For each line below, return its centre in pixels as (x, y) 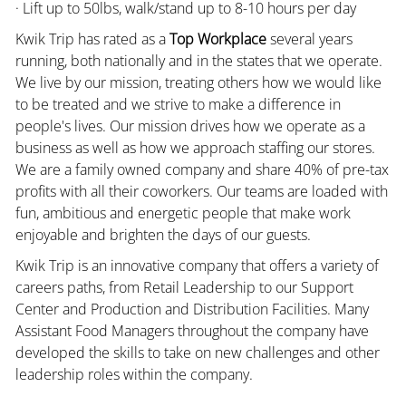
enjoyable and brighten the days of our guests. (163, 234)
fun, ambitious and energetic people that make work (183, 213)
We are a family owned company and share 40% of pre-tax (202, 169)
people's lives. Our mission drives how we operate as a (190, 126)
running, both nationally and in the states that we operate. (198, 60)
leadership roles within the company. (134, 374)
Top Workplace (217, 39)
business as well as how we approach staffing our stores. (195, 147)
